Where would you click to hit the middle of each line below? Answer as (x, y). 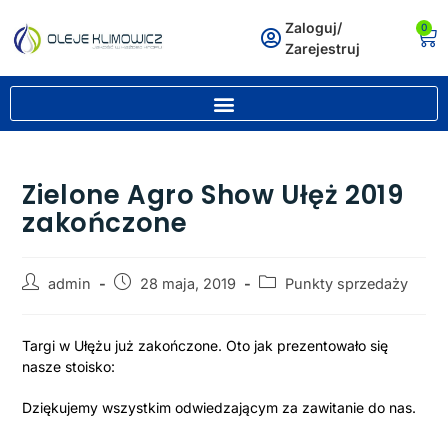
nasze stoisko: (69, 366)
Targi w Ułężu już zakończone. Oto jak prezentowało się (205, 345)
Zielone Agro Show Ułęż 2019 (213, 195)
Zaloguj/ (314, 27)
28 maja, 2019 (188, 283)
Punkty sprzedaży (347, 283)
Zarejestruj (323, 48)
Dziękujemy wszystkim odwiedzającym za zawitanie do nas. (219, 407)
